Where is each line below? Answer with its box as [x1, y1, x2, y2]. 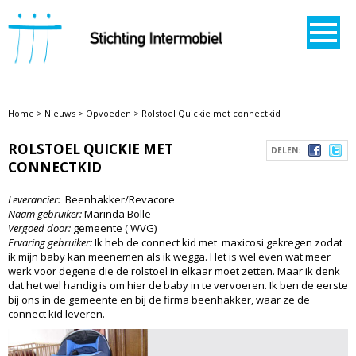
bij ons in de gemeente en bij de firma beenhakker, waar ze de [8, 292, 310, 307]
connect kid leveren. [8, 307, 105, 321]
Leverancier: [8, 192, 60, 207]
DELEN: [271, 145, 300, 156]
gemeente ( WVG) [71, 221, 157, 235]
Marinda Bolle [84, 207, 151, 221]
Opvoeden [86, 107, 131, 119]
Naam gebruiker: [8, 207, 82, 221]
